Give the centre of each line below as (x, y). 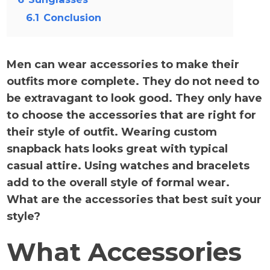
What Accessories (124, 252)
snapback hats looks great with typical (118, 149)
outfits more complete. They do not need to (133, 81)
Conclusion (73, 17)
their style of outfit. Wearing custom (112, 132)
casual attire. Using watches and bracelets (128, 166)
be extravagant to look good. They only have (135, 98)
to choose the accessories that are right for (132, 115)
